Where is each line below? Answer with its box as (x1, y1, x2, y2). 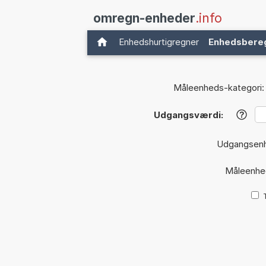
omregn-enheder (93, 11, 195, 26)
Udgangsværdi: (153, 109, 223, 121)
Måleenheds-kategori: (173, 82, 264, 94)
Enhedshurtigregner (119, 36, 199, 47)
